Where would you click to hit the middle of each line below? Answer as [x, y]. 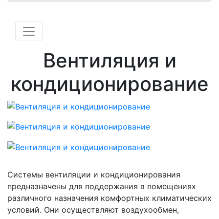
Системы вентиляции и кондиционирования [94, 174]
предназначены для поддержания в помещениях [102, 186]
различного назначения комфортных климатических [109, 198]
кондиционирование [109, 84]
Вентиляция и [109, 60]
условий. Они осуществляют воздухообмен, [93, 209]
